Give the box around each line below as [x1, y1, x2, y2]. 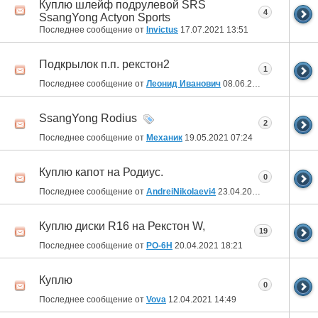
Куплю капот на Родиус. [39, 165, 163, 178]
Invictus [146, 24, 178, 35]
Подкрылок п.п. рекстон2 [39, 57, 170, 70]
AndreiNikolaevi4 [146, 186, 216, 197]
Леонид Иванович [146, 78, 221, 89]
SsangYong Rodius [39, 111, 137, 124]
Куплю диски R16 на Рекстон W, [39, 219, 205, 232]
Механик [146, 132, 182, 143]
